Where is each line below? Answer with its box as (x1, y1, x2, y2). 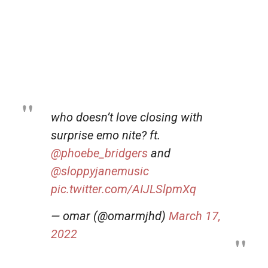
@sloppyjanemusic (51, 163, 149, 178)
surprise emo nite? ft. (51, 127, 160, 142)
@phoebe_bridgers (51, 145, 148, 160)
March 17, (169, 208, 221, 223)
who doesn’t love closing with (51, 109, 203, 124)
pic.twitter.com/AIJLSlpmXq (51, 181, 196, 196)
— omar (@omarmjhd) (51, 208, 169, 223)
